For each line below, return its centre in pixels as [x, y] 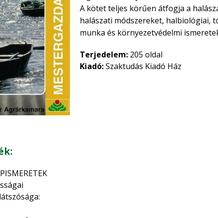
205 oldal [145, 54]
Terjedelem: [104, 54]
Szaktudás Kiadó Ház [143, 66]
